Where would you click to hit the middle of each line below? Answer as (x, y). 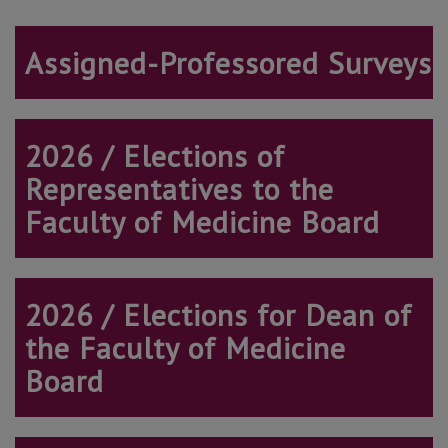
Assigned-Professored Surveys (228, 63)
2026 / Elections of (155, 156)
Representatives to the (179, 189)
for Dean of (334, 315)
